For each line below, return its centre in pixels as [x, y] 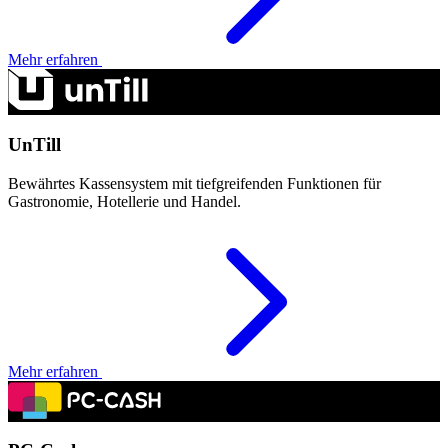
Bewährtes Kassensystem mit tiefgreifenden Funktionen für [194, 183]
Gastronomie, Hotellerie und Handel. [124, 201]
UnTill [34, 144]
